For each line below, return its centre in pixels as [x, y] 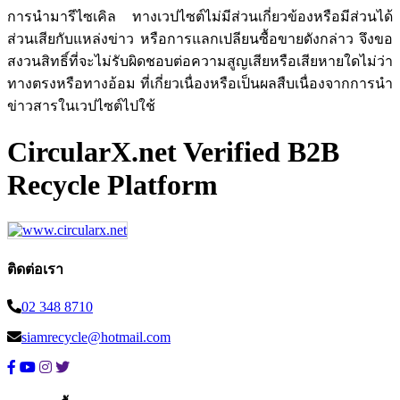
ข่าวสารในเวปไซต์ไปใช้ [81, 105]
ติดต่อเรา [35, 269]
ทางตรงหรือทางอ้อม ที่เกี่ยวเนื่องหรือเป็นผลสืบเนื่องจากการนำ [200, 83]
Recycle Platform [112, 185]
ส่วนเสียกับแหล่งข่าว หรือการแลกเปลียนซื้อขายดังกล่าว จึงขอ [200, 38]
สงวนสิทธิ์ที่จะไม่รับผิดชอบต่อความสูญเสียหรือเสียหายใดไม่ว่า [200, 61]
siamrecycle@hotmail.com [96, 337]
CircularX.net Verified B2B [173, 152]
